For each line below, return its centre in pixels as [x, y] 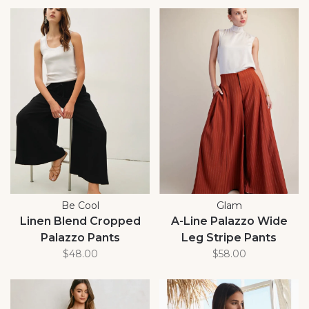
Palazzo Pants [80, 237]
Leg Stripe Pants [229, 237]
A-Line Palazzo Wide [229, 221]
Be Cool [80, 205]
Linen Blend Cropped [80, 221]
